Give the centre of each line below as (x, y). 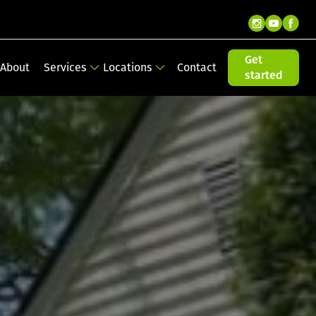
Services (65, 67)
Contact (197, 67)
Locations (127, 67)
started (263, 75)
